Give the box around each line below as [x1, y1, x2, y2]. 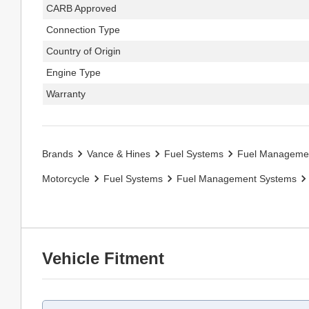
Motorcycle [42, 172, 90, 184]
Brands [42, 148, 73, 159]
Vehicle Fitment [42, 248, 164, 268]
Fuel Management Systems [177, 172, 297, 184]
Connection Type [46, 23, 120, 35]
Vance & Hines [87, 148, 150, 159]
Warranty [46, 88, 86, 99]
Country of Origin [46, 45, 121, 57]
